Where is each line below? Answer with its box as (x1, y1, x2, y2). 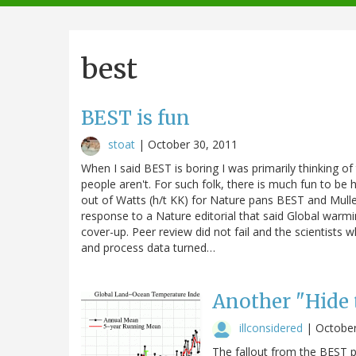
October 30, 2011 (148, 136, 238, 152)
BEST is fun (81, 105, 190, 130)
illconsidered (239, 319, 303, 335)
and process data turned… (81, 239, 215, 255)
